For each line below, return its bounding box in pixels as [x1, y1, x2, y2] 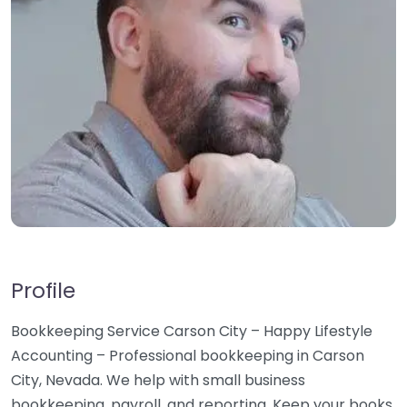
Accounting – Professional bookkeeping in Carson [11, 345, 364, 366]
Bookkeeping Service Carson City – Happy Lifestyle [11, 321, 372, 342]
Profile [11, 275, 75, 305]
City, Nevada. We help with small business [11, 370, 305, 391]
